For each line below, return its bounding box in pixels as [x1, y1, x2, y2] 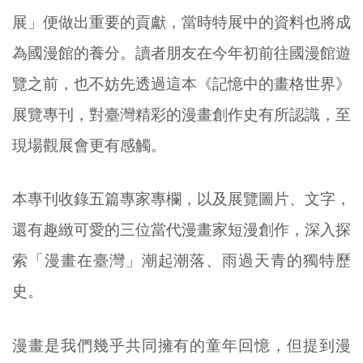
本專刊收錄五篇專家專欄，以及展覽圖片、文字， [12, 190, 351, 208]
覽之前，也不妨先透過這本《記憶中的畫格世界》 [12, 75, 351, 92]
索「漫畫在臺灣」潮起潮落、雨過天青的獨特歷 [12, 252, 351, 270]
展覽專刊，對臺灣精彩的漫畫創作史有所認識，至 [12, 105, 351, 123]
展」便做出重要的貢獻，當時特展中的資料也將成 [12, 13, 351, 31]
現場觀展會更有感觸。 [12, 136, 166, 154]
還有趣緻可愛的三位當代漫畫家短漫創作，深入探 [12, 221, 351, 239]
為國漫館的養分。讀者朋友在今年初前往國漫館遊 [12, 44, 351, 62]
